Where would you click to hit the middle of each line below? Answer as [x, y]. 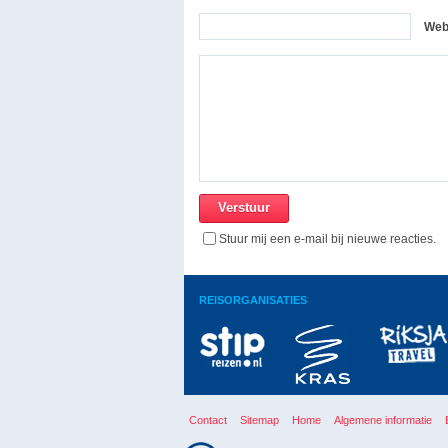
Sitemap [259, 420]
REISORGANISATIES [253, 300]
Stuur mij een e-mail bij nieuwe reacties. [327, 239]
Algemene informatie [383, 420]
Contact [208, 420]
